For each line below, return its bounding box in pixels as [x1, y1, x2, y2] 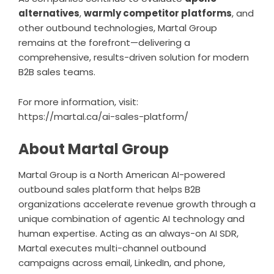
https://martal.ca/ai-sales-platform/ [18, 109, 188, 123]
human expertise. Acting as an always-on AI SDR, [18, 226, 239, 240]
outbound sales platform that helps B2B [18, 182, 201, 196]
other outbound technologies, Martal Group [18, 21, 217, 34]
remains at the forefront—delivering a [18, 35, 190, 49]
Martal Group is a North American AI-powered [18, 168, 225, 181]
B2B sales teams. [18, 65, 95, 78]
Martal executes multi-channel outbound [18, 241, 206, 254]
